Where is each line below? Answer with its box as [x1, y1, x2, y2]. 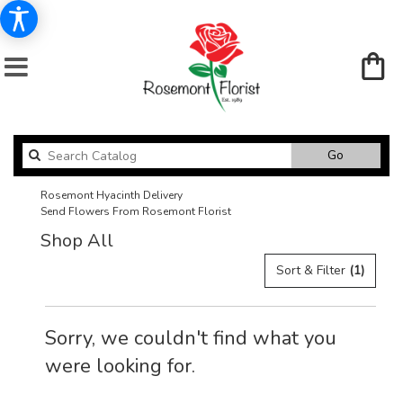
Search [343, 146, 384, 163]
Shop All [40, 228, 113, 253]
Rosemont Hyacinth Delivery [40, 188, 183, 202]
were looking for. [45, 353, 195, 380]
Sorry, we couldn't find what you [45, 325, 336, 352]
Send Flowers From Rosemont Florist [40, 204, 231, 219]
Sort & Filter [276, 262, 349, 279]
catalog [343, 164, 387, 181]
